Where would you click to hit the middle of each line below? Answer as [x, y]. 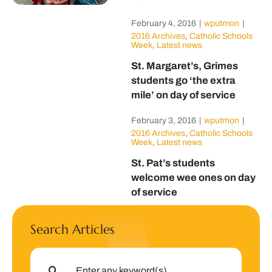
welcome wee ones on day [193, 178]
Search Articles [72, 230]
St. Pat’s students [173, 163]
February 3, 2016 [163, 121]
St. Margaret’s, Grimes [184, 66]
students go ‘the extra [183, 80]
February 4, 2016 [163, 24]
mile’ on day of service [183, 95]
